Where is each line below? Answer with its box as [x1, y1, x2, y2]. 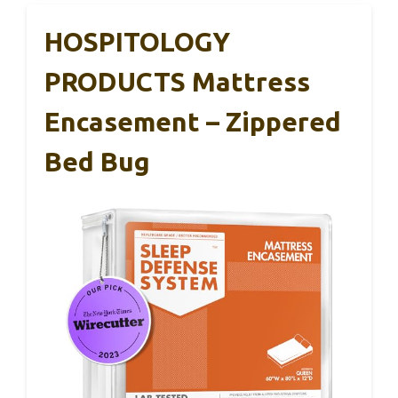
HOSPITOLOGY [44, 27, 230, 58]
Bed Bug [44, 147, 150, 178]
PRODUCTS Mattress [44, 67, 310, 98]
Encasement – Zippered [44, 107, 341, 138]
